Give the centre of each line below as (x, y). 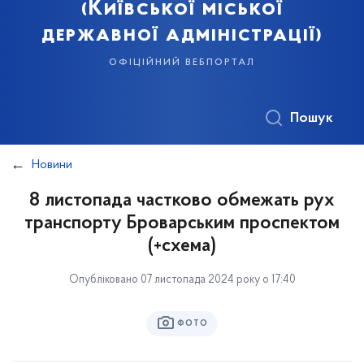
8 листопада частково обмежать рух (182, 201)
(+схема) (182, 246)
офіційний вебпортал (182, 62)
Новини (52, 165)
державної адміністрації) (182, 35)
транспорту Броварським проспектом (182, 223)
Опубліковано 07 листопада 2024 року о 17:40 (182, 280)
